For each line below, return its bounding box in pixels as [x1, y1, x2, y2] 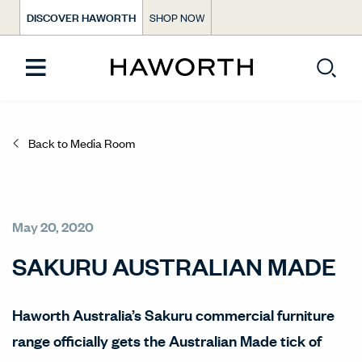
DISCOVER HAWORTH [27, 8, 136, 25]
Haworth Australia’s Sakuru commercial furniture [12, 304, 335, 325]
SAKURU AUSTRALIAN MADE [12, 251, 336, 280]
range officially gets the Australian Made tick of [12, 330, 322, 351]
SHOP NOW [149, 9, 204, 25]
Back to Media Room [28, 134, 135, 151]
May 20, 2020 [12, 217, 94, 236]
